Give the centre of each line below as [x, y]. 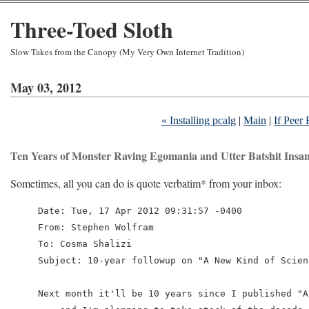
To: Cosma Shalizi [85, 244]
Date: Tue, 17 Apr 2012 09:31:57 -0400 [140, 211]
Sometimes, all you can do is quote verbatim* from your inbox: [146, 183]
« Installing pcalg [199, 120]
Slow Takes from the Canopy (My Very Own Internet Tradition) [127, 52]
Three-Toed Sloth [92, 29]
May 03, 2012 [46, 88]
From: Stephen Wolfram [96, 227]
